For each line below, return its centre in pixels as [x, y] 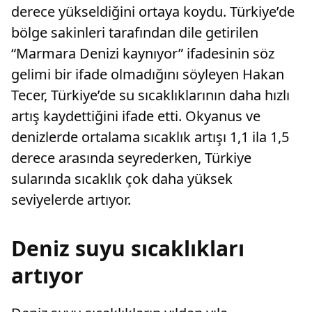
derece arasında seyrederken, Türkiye [131, 158]
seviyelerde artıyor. [71, 200]
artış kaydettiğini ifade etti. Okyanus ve [136, 116]
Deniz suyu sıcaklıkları [128, 249]
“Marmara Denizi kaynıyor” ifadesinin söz [143, 54]
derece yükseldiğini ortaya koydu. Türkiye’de [153, 12]
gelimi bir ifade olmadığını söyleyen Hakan [148, 75]
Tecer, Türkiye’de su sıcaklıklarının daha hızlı [150, 95]
